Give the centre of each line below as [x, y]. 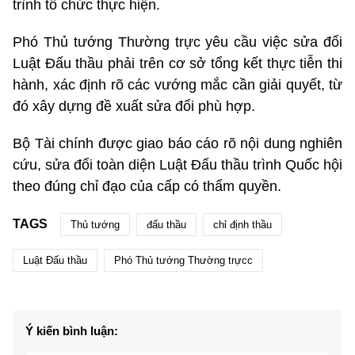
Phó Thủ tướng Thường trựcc [183, 260]
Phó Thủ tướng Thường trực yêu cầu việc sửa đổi [177, 42]
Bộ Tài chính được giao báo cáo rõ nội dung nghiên [177, 143]
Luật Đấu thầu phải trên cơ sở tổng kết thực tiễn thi [177, 63]
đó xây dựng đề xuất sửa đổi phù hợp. [134, 106]
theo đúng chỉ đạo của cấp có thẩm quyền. [147, 186]
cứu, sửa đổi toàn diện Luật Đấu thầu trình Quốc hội [177, 164]
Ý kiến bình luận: [72, 330]
